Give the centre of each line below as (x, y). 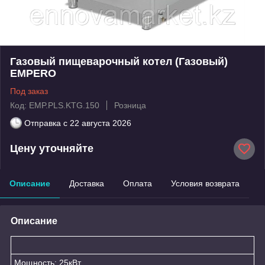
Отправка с (46, 123)
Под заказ (29, 91)
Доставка (87, 183)
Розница (130, 105)
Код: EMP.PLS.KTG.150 (55, 105)
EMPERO (33, 73)
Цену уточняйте (52, 149)
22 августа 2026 (101, 123)
